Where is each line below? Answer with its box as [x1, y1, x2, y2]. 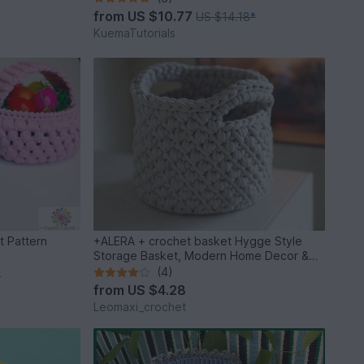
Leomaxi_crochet [93, 300, 187, 314]
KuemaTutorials [93, 25, 176, 40]
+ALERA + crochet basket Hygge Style [93, 234, 303, 249]
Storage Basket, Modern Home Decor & [93, 249, 310, 263]
